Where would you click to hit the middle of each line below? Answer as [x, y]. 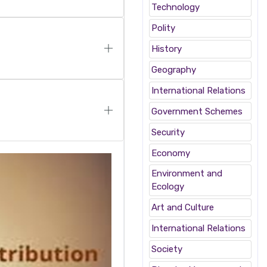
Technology [176, 7]
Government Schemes [197, 111]
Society [167, 249]
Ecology [168, 187]
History [167, 49]
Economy [171, 153]
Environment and [187, 174]
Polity [164, 28]
